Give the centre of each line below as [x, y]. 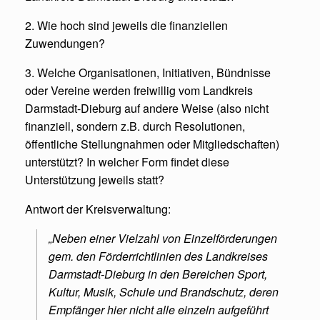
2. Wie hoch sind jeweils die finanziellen [126, 25]
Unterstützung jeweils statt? [95, 179]
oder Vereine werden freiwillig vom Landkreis [139, 90]
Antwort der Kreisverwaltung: [98, 209]
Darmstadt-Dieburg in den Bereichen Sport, [158, 274]
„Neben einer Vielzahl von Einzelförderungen [163, 238]
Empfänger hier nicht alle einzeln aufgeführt [159, 309]
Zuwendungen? [65, 43]
